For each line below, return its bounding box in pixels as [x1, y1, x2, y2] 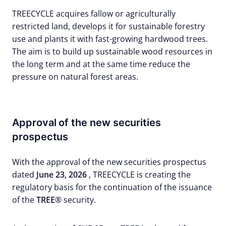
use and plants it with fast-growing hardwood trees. [12, 33, 208, 44]
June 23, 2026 [36, 169, 87, 180]
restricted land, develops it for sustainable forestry [12, 21, 205, 32]
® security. [55, 194, 96, 205]
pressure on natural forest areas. [12, 71, 138, 82]
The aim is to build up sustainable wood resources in [12, 46, 212, 57]
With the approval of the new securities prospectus [12, 156, 206, 167]
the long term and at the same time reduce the [12, 59, 190, 70]
